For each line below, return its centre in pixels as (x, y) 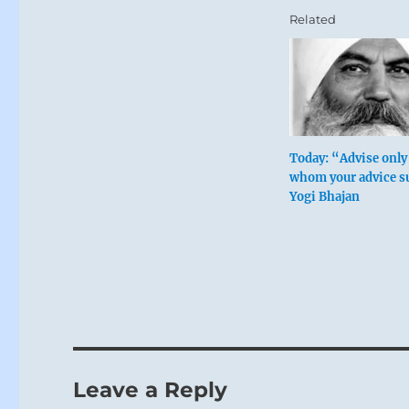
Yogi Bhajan (324, 197)
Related (312, 19)
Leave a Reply (151, 390)
